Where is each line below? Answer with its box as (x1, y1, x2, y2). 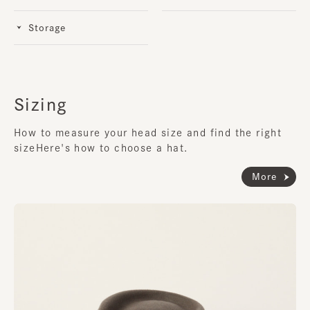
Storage (28, 23, 66, 33)
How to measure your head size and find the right (14, 128, 282, 138)
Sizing (14, 96, 68, 113)
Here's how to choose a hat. (35, 143, 188, 154)
